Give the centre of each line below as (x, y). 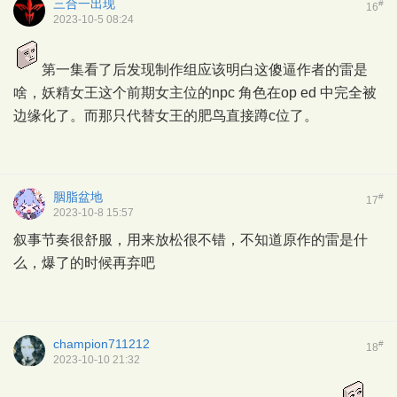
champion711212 (101, 344)
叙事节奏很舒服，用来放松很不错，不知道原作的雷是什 (191, 240)
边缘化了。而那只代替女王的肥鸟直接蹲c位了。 (166, 116)
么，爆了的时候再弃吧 (84, 263)
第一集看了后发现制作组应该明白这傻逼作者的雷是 (205, 70)
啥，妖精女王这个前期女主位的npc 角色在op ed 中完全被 (195, 93)
